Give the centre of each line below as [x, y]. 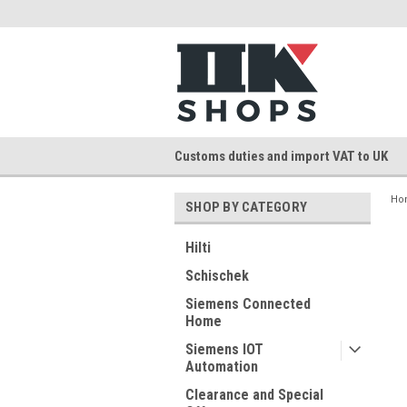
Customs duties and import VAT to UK [281, 156]
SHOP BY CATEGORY [246, 207]
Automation [222, 367]
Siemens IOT [224, 349]
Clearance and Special [254, 395]
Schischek [217, 276]
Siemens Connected [248, 304]
